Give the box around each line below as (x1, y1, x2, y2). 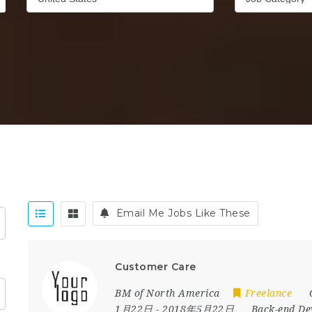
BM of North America (115, 288, 220, 299)
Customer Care (115, 260, 196, 273)
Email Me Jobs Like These (116, 207, 251, 219)
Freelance (244, 288, 292, 299)
